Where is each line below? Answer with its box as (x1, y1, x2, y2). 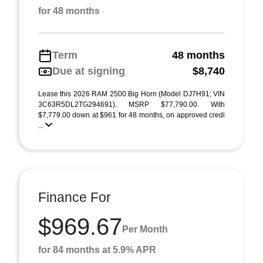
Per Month (122, 224, 168, 234)
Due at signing (52, 65, 125, 77)
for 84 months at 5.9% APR (38, 245, 156, 255)
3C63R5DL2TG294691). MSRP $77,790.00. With (38, 100, 225, 109)
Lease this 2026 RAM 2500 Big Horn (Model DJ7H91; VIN (38, 90, 225, 98)
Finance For (38, 190, 111, 205)
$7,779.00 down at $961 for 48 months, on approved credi (38, 111, 225, 119)
